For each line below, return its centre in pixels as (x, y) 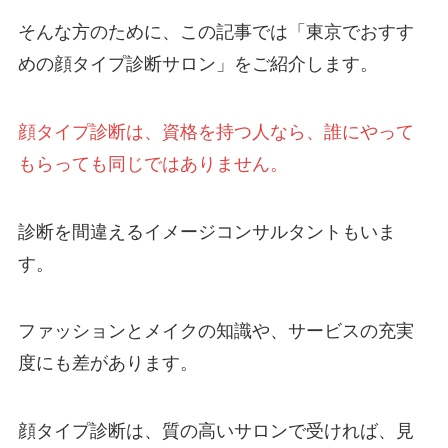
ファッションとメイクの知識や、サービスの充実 (215, 331)
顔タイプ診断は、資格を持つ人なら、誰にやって (215, 131)
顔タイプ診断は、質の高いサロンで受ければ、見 (215, 431)
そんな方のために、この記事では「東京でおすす (215, 31)
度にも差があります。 (107, 363)
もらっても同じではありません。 (152, 163)
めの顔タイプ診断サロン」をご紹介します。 (197, 63)
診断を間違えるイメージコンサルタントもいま (206, 231)
